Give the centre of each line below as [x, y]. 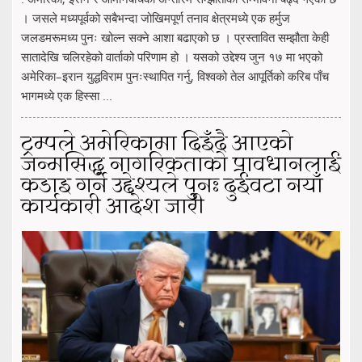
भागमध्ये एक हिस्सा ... [67, 95]
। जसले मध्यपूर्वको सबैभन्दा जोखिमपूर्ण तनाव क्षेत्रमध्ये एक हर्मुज [156, 17]
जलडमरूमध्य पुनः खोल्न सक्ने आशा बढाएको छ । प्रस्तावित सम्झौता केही [175, 37]
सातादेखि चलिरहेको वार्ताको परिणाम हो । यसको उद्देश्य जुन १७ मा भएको [172, 56]
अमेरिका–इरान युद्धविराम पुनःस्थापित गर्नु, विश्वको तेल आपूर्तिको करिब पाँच [175, 76]
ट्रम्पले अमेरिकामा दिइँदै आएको [157, 144]
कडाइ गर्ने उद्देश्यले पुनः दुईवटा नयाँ [172, 186]
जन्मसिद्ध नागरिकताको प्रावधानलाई [181, 165]
